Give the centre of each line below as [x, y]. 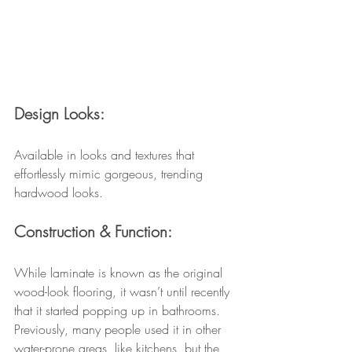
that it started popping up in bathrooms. [119, 311]
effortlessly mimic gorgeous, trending [110, 174]
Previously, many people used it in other [119, 330]
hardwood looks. [59, 193]
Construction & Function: [93, 232]
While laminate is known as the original [120, 273]
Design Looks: [59, 114]
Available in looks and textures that [106, 155]
